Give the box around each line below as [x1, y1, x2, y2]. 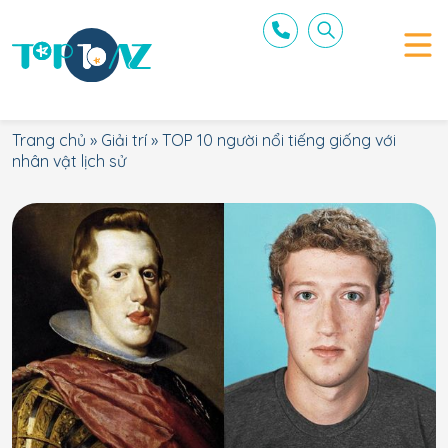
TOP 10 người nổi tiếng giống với [162, 130, 396, 150]
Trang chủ [12, 130, 86, 150]
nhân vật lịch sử [12, 151, 126, 171]
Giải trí [101, 130, 147, 150]
